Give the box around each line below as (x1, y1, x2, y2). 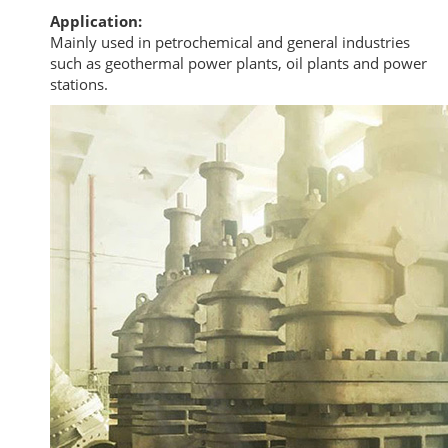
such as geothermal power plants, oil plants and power (50, 53, 427, 73)
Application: (50, 11, 142, 31)
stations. (50, 74, 108, 94)
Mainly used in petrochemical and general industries (50, 32, 410, 52)
